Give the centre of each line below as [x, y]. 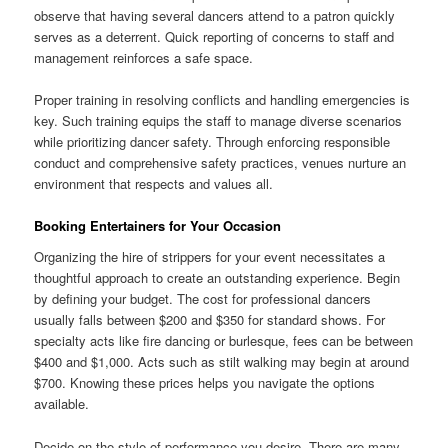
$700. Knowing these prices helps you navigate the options [205, 383]
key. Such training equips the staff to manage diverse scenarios [218, 120]
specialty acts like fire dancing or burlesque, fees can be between [224, 341]
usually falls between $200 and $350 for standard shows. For [210, 320]
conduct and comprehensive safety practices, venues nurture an [220, 162]
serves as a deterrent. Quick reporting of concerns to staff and [214, 36]
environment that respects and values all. [154, 183]
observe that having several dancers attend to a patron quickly [215, 15]
